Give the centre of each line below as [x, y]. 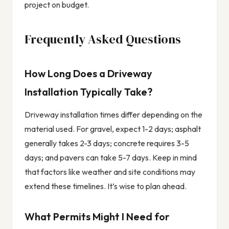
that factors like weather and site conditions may [110, 172]
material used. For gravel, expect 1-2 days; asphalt [113, 129]
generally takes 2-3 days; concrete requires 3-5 [107, 143]
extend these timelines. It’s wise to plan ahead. [106, 186]
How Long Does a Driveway [88, 74]
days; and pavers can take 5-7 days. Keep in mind [111, 158]
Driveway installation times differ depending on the [113, 115]
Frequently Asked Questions [103, 39]
